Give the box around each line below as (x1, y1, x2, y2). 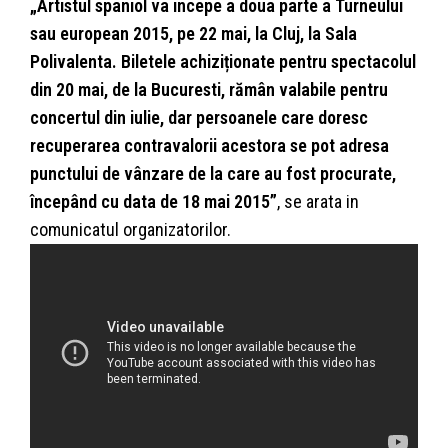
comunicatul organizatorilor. (30, 219, 231, 241)
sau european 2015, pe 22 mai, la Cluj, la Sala (30, 23, 357, 45)
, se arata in (277, 191, 359, 213)
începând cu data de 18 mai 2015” (30, 191, 277, 213)
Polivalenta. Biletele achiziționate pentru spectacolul (30, 51, 416, 73)
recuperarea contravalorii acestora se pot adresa (30, 135, 389, 157)
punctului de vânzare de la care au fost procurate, (30, 163, 396, 185)
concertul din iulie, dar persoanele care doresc (30, 107, 368, 129)
